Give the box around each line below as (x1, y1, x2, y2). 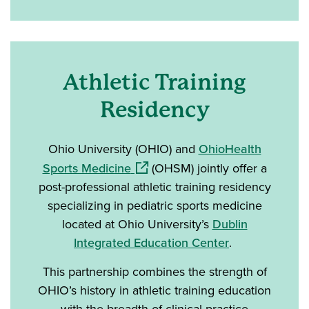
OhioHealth (198, 139, 261, 158)
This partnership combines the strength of (42, 262, 267, 281)
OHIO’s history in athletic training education (38, 281, 271, 299)
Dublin (212, 215, 248, 233)
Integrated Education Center (74, 233, 229, 252)
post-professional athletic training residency (38, 177, 271, 196)
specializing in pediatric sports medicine (47, 196, 262, 215)
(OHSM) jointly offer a (148, 159, 267, 177)
